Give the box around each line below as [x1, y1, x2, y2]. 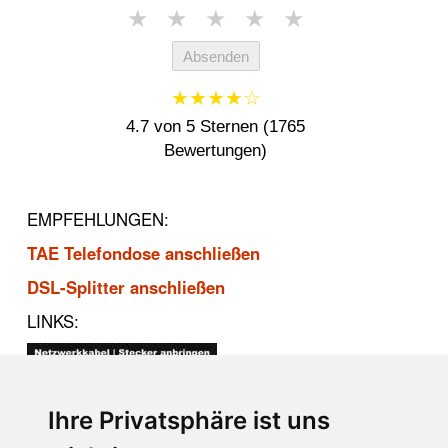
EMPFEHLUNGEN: [27, 206, 169, 231]
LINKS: [27, 308, 79, 333]
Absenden [182, 47, 249, 65]
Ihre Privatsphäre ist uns [48, 406, 330, 435]
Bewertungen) [164, 141, 268, 161]
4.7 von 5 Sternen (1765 [126, 117, 306, 137]
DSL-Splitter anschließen [27, 274, 225, 299]
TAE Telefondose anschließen [27, 240, 260, 265]
